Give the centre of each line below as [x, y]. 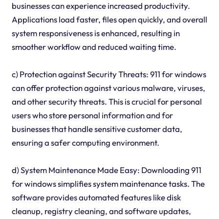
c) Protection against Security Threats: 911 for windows [109, 74]
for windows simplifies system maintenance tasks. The [108, 183]
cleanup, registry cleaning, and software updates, [101, 211]
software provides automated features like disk [96, 197]
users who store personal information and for [92, 115]
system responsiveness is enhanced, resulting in [96, 33]
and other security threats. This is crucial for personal [107, 101]
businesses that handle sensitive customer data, [97, 129]
